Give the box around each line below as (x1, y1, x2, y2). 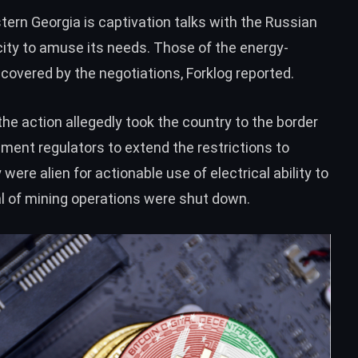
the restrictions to (169, 138, 289, 156)
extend (125, 138, 169, 156)
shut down (179, 189, 247, 207)
